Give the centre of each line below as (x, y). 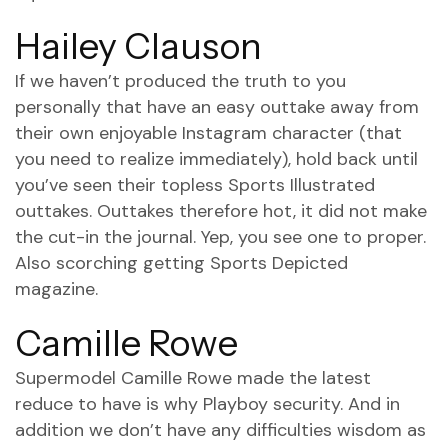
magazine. (56, 289)
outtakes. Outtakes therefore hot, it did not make (221, 211)
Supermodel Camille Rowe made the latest (193, 378)
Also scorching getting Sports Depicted (181, 263)
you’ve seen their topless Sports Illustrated (195, 185)
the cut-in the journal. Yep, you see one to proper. (220, 237)
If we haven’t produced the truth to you (180, 81)
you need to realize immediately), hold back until (216, 159)
